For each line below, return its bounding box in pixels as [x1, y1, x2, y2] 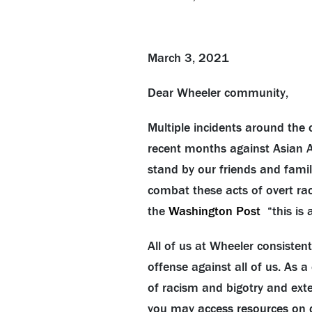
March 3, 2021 [147, 50, 229, 65]
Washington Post [168, 203, 267, 219]
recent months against [147, 141, 273, 156]
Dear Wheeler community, [147, 85, 288, 100]
